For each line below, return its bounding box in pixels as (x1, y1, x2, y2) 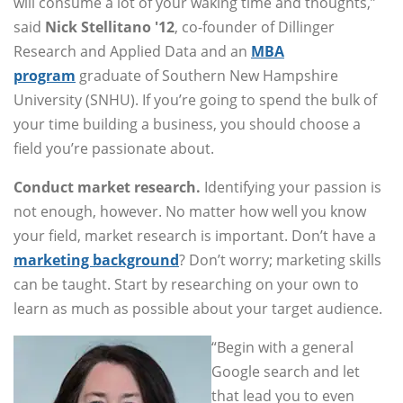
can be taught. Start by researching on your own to (13, 274, 359, 295)
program (13, 66, 76, 86)
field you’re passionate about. (13, 139, 214, 159)
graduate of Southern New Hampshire (76, 66, 338, 86)
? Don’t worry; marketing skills (179, 250, 381, 271)
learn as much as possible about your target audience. (13, 299, 382, 319)
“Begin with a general (211, 337, 354, 358)
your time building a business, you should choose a (13, 114, 361, 135)
